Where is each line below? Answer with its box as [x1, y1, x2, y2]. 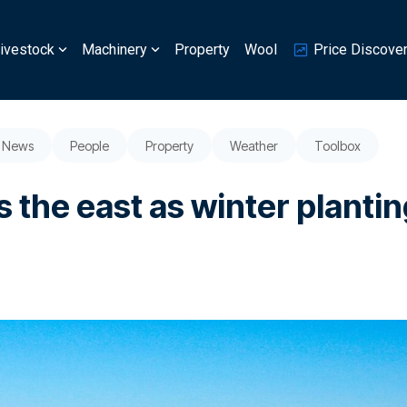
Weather [230, 138, 278, 154]
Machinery [82, 41, 148, 58]
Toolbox [314, 138, 361, 154]
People [70, 138, 109, 154]
